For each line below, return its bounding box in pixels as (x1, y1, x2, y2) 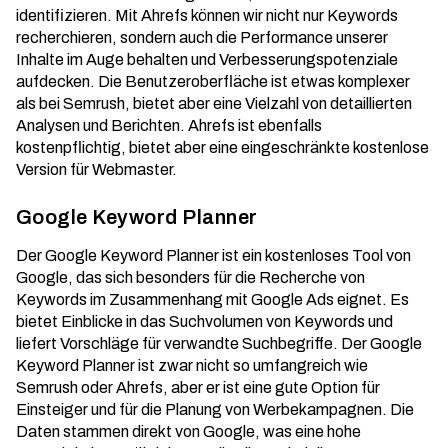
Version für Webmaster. (16, 161, 177, 178)
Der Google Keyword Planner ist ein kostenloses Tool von (16, 247, 411, 264)
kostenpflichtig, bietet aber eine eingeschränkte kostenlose (16, 139, 429, 156)
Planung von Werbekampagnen (165, 401, 382, 418)
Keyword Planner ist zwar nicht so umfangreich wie (16, 357, 368, 374)
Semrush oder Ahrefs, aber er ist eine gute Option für (16, 379, 380, 396)
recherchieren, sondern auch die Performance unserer (16, 29, 388, 46)
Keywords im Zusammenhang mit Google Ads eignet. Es (16, 291, 409, 308)
